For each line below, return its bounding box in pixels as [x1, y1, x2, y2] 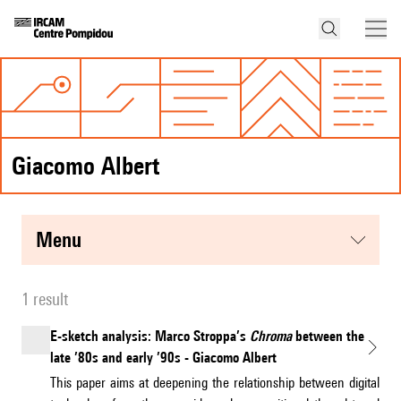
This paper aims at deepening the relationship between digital [50, 374, 380, 392]
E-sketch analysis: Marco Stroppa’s [50, 328, 250, 346]
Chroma [250, 328, 292, 346]
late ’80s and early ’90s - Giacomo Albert [50, 349, 277, 367]
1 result [21, 289, 68, 310]
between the [292, 328, 364, 346]
